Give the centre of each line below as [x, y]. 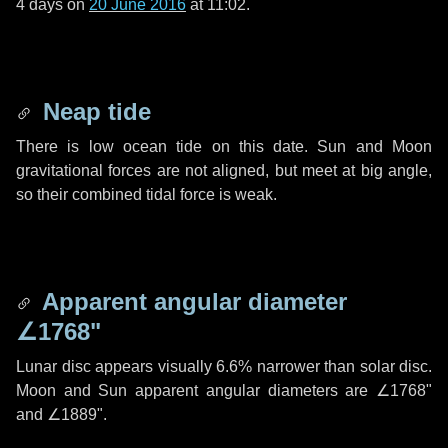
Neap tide [93, 111]
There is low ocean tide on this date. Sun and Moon [224, 146]
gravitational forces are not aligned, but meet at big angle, [224, 170]
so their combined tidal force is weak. [146, 194]
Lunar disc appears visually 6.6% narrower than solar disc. [224, 366]
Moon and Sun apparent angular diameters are [196, 390]
